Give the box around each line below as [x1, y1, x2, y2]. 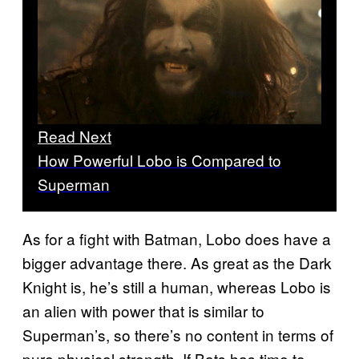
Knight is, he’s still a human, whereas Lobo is [22, 276, 331, 298]
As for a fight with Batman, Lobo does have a [22, 228, 331, 250]
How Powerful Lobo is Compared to [38, 149, 281, 171]
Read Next [38, 125, 111, 147]
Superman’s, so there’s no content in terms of [22, 324, 333, 346]
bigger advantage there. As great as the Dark [22, 252, 332, 274]
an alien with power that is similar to [22, 300, 264, 322]
